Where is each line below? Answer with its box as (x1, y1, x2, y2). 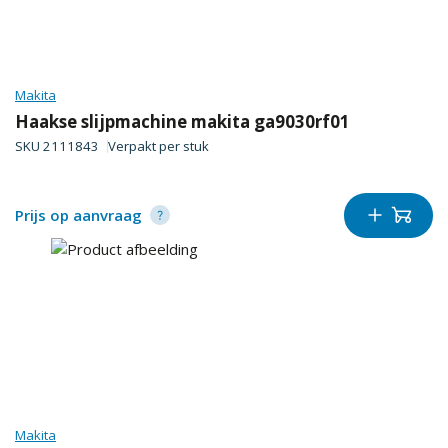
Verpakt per (107, 137, 183, 156)
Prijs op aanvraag (15, 205, 142, 225)
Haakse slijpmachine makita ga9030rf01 (15, 109, 350, 133)
